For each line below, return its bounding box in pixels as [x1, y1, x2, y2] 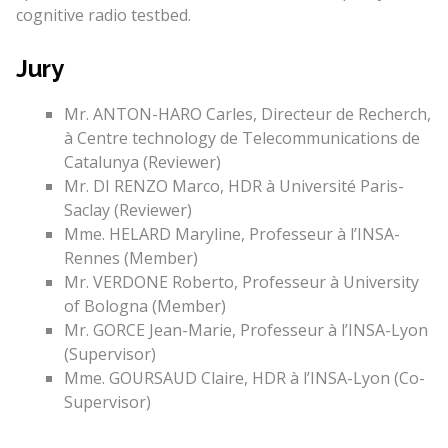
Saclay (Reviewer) [63, 198, 192, 221]
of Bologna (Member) [63, 294, 226, 317]
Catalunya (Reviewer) [63, 150, 221, 173]
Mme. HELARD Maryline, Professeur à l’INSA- [63, 222, 400, 245]
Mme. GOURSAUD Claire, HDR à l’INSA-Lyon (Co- [63, 366, 425, 389]
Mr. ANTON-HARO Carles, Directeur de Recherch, [63, 102, 431, 125]
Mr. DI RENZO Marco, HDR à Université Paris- [63, 174, 404, 197]
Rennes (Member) [63, 246, 198, 269]
